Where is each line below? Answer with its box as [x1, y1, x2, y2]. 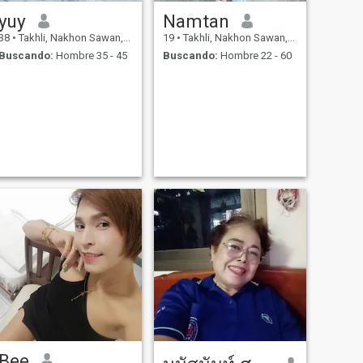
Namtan [162, 10, 229, 32]
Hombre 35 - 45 [53, 49, 127, 62]
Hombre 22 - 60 [217, 49, 292, 62]
